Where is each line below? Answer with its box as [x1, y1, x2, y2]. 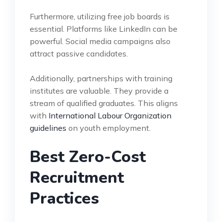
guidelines [30, 122, 66, 133]
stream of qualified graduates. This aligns [30, 98, 178, 108]
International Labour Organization [49, 110, 171, 120]
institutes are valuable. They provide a [30, 85, 168, 96]
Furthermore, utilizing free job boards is [30, 11, 169, 21]
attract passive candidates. [30, 48, 128, 58]
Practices [30, 187, 99, 209]
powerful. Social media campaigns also [30, 36, 170, 46]
